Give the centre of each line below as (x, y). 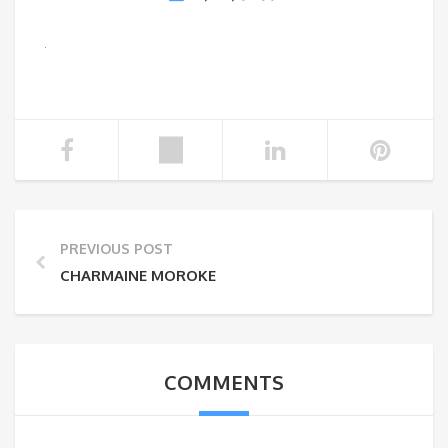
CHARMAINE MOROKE (138, 275)
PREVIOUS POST (116, 248)
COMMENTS (224, 382)
